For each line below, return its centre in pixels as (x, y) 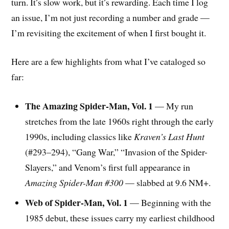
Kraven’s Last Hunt (169, 137)
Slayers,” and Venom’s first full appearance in (108, 167)
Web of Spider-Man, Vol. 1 (77, 203)
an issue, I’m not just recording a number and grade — (111, 17)
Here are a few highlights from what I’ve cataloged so (109, 62)
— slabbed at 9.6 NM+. (167, 183)
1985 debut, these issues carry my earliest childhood (120, 218)
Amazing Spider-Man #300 (74, 183)
